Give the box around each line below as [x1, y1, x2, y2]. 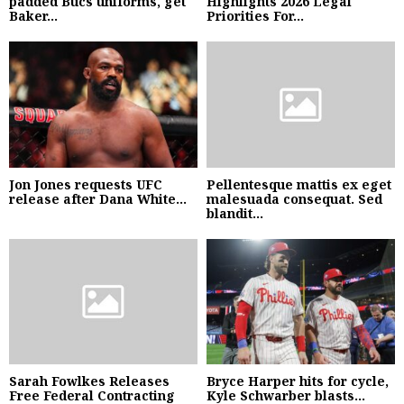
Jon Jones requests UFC [9, 175, 162, 193]
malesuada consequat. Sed [207, 189, 382, 207]
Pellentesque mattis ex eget [207, 175, 391, 193]
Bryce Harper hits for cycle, [207, 372, 389, 390]
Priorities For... [207, 7, 304, 25]
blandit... [207, 204, 263, 222]
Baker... [9, 7, 58, 25]
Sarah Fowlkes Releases [9, 372, 170, 390]
